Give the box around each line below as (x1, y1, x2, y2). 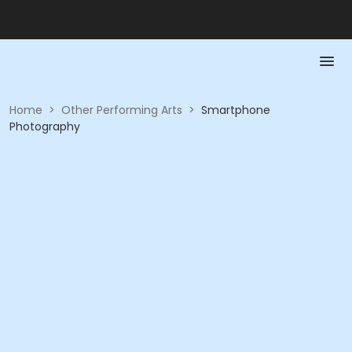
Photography (9, 119, 80, 134)
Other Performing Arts (61, 102, 182, 118)
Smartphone (201, 102, 270, 118)
